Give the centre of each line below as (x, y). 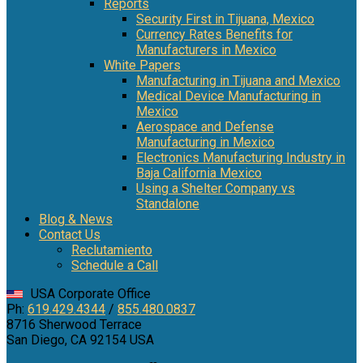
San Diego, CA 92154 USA (80, 340)
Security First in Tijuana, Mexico (225, 19)
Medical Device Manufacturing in (228, 96)
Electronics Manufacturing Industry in (241, 157)
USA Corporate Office (91, 293)
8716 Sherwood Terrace (74, 324)
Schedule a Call (115, 265)
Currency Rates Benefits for (214, 34)
